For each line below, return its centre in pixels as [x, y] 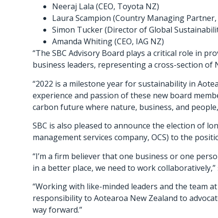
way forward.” [58, 209]
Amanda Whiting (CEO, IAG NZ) [109, 42]
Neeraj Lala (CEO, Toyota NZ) [107, 7]
